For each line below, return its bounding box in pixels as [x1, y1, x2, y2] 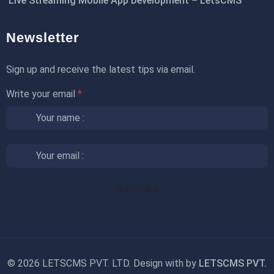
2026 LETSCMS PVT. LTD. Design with [18, 257, 186, 269]
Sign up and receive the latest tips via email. [6, 64, 195, 75]
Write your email [6, 88, 78, 100]
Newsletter [6, 30, 80, 45]
